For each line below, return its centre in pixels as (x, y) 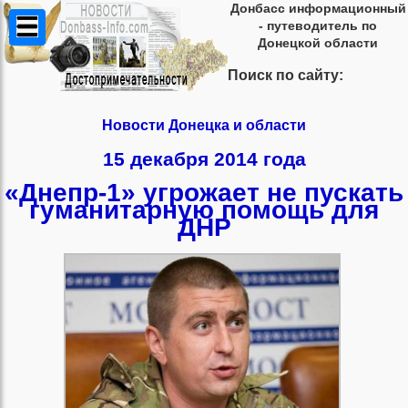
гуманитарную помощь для (204, 210)
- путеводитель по (318, 25)
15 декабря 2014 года (204, 158)
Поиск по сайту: (286, 75)
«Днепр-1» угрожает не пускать (204, 193)
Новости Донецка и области (204, 125)
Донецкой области (318, 43)
